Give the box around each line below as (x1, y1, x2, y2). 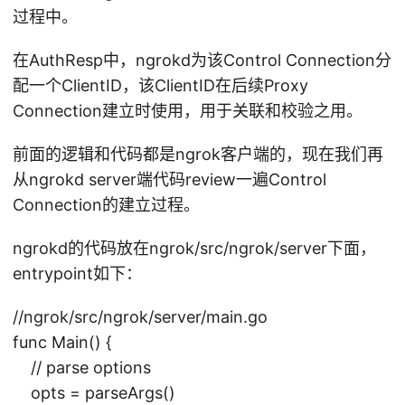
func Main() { (13, 332, 112, 352)
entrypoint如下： (13, 263, 142, 283)
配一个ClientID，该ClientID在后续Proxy (13, 75, 308, 95)
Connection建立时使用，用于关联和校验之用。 (13, 100, 363, 120)
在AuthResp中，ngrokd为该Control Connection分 (13, 50, 391, 70)
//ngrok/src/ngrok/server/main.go (13, 306, 268, 326)
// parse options (13, 357, 151, 377)
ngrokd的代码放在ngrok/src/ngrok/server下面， (13, 238, 376, 258)
